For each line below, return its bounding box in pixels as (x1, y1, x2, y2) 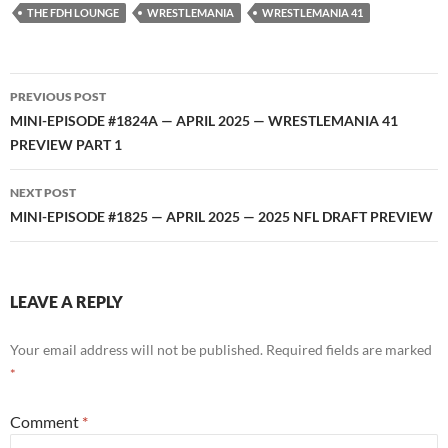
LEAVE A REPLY (10, 291, 123, 311)
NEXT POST (10, 184, 76, 200)
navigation (9, 107, 133, 140)
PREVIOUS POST (10, 88, 106, 104)
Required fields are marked (266, 340, 432, 358)
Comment (10, 411, 82, 431)
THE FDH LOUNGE (27, 5, 119, 19)
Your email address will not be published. (10, 340, 263, 358)
